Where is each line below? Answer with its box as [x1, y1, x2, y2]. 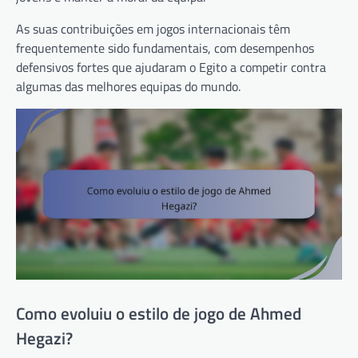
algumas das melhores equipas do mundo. [16, 76, 241, 96]
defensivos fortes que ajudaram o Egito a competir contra [16, 57, 326, 77]
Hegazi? [16, 324, 73, 351]
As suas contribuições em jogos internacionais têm [16, 18, 290, 38]
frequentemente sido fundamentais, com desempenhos [16, 38, 314, 58]
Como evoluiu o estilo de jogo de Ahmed [16, 300, 301, 326]
